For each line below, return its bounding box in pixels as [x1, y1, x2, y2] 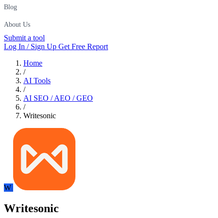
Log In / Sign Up [4, 42, 58, 51]
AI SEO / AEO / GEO [23, 94, 93, 102]
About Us [4, 21, 30, 28]
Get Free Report [58, 42, 108, 51]
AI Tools [23, 76, 51, 85]
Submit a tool [4, 34, 45, 42]
